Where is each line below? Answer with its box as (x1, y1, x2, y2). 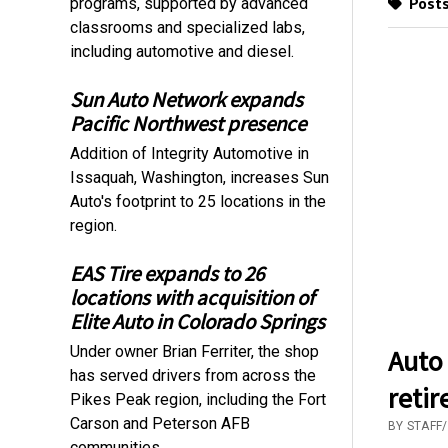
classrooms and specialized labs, (70, 17, 306, 37)
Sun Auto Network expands (70, 85, 304, 113)
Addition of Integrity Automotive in (70, 143, 310, 163)
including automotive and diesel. (70, 41, 295, 61)
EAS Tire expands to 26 (70, 259, 265, 287)
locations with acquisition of (70, 283, 315, 311)
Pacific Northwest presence (70, 109, 307, 137)
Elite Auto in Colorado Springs (70, 307, 326, 335)
